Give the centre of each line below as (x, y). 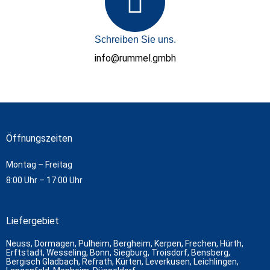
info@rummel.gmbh (135, 58)
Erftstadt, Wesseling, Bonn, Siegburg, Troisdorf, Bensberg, (118, 252)
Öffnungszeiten (39, 139)
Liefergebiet (33, 221)
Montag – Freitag (40, 165)
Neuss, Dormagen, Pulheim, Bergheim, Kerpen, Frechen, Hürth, (125, 243)
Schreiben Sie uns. (135, 40)
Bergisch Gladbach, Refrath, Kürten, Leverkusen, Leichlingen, (122, 261)
